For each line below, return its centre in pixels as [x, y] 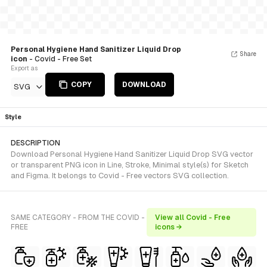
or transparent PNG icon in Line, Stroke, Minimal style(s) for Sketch [130, 165]
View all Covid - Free [193, 218]
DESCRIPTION [35, 143]
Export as [24, 68]
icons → [168, 227]
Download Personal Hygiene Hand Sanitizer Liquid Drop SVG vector [132, 154]
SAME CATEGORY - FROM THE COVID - [78, 218]
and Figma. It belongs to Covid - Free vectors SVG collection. [120, 176]
